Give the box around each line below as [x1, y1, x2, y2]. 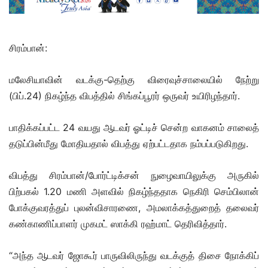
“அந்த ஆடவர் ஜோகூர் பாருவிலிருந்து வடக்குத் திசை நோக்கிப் [9, 249, 259, 262]
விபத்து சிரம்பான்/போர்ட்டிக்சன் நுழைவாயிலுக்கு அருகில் [9, 169, 259, 182]
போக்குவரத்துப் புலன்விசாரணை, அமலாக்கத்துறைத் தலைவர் [9, 202, 259, 214]
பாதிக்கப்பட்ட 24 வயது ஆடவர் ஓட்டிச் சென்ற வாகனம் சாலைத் [9, 121, 259, 134]
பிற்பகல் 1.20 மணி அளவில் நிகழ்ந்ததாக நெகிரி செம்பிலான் [9, 185, 259, 198]
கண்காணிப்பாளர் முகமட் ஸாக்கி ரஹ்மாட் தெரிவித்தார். [9, 218, 227, 230]
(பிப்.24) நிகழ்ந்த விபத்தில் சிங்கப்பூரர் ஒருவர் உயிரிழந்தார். [9, 90, 240, 102]
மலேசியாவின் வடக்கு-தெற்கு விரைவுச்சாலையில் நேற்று [9, 74, 259, 86]
